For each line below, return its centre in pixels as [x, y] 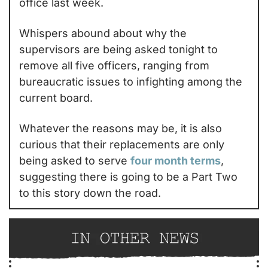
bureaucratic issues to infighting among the [131, 81]
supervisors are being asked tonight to [118, 49]
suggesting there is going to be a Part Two [128, 176]
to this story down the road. [90, 193]
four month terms [176, 160]
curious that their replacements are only [122, 144]
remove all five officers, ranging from [114, 65]
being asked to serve [75, 160]
